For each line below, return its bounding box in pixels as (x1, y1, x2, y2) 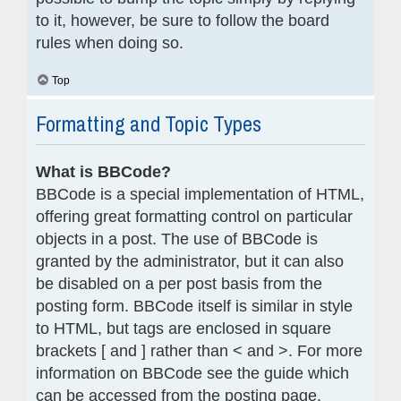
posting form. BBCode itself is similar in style (36, 296, 353, 315)
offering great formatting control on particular (36, 207, 353, 226)
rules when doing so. (36, 33, 183, 52)
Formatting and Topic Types (36, 108, 261, 138)
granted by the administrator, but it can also (36, 252, 344, 270)
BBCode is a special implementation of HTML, (36, 184, 364, 203)
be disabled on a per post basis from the (36, 274, 322, 293)
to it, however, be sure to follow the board (36, 11, 329, 30)
